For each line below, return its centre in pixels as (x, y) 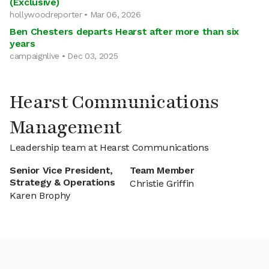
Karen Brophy (40, 195)
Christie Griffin (162, 183)
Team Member (162, 170)
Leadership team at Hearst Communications (109, 147)
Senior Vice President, (61, 170)
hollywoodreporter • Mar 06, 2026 (75, 14)
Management (66, 128)
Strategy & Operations (62, 182)
